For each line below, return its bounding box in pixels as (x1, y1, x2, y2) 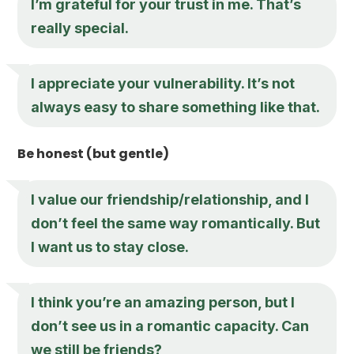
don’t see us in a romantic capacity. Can (31, 317, 310, 334)
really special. (31, 19, 130, 36)
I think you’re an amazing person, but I (31, 293, 296, 311)
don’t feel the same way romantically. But (31, 214, 321, 232)
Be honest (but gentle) (17, 144, 170, 163)
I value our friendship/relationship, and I (31, 190, 310, 208)
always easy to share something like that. (31, 98, 321, 115)
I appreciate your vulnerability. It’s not (31, 74, 296, 92)
